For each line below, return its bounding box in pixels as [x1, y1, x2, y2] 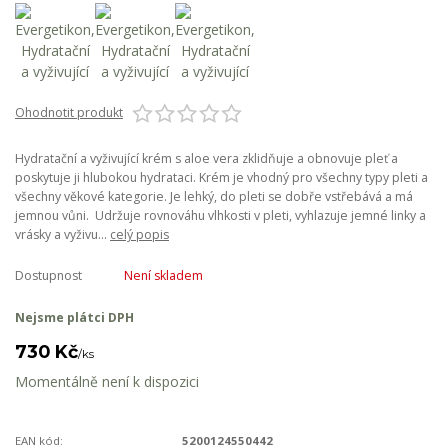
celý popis [110, 226, 169, 243]
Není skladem [123, 266, 203, 284]
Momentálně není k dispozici [15, 371, 199, 391]
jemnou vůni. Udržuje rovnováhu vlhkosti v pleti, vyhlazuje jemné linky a [15, 207, 426, 224]
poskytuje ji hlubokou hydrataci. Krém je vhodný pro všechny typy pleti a [15, 169, 428, 186]
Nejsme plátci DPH [15, 308, 134, 326]
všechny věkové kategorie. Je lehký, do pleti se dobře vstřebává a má [15, 188, 413, 205]
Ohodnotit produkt [15, 103, 123, 121]
